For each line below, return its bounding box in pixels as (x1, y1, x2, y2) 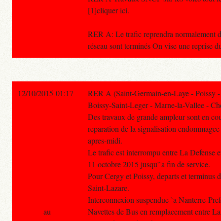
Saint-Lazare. (88, 183, 129, 193)
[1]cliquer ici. (88, 5, 129, 16)
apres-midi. (88, 135, 122, 146)
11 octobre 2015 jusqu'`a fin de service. (88, 159, 210, 170)
